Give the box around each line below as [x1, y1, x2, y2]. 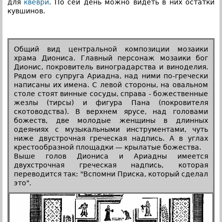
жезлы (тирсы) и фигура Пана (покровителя [14, 98, 208, 107]
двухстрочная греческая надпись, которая [14, 161, 208, 169]
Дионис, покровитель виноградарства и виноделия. [14, 62, 208, 71]
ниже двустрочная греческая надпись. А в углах [14, 134, 208, 142]
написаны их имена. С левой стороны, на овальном [14, 80, 208, 89]
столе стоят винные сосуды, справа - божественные [14, 89, 208, 98]
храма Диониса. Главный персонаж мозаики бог [14, 54, 208, 62]
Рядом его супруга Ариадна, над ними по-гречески [14, 71, 208, 80]
